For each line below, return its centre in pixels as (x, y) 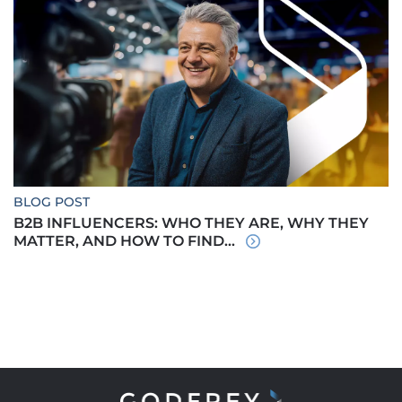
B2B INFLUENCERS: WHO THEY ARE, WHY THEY (191, 223)
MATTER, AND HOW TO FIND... (126, 241)
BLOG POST (52, 202)
